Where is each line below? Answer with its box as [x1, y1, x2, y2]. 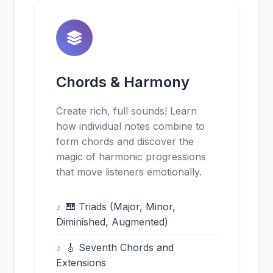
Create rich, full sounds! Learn [56, 105, 197, 117]
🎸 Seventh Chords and [66, 241, 174, 253]
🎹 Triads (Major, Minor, [66, 200, 175, 213]
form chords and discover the [56, 135, 194, 147]
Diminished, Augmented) [56, 216, 168, 228]
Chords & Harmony [56, 73, 190, 91]
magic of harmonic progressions [56, 151, 206, 163]
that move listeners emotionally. [56, 166, 202, 178]
